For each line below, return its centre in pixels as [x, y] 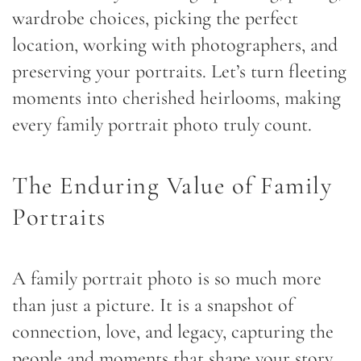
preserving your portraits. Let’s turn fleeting [179, 72]
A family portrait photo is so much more [167, 279]
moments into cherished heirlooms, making [176, 98]
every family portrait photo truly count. [162, 125]
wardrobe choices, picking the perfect [155, 19]
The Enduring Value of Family [172, 186]
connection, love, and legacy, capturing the [173, 332]
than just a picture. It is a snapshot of [153, 305]
